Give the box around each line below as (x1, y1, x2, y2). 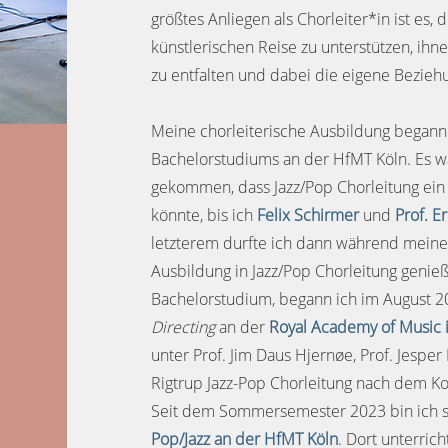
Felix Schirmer (257, 204, 360, 226)
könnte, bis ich (151, 204, 258, 226)
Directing (151, 316, 220, 338)
